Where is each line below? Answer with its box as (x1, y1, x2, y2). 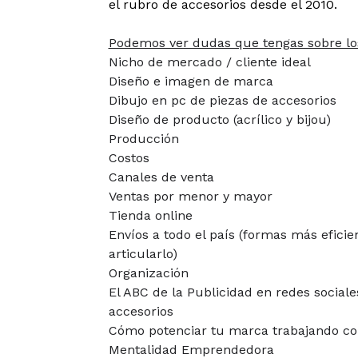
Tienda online (108, 208, 193, 224)
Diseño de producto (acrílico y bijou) (108, 112, 331, 128)
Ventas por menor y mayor (108, 189, 272, 205)
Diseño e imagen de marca (108, 74, 273, 89)
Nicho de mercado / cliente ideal (108, 54, 311, 70)
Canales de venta (108, 169, 214, 185)
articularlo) (108, 246, 177, 262)
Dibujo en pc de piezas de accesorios (108, 93, 336, 109)
